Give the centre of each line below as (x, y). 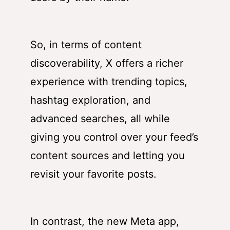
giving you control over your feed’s (114, 137)
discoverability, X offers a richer (107, 63)
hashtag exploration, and (90, 100)
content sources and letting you (108, 156)
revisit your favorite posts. (93, 174)
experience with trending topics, (109, 82)
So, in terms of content (86, 45)
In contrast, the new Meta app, (105, 222)
